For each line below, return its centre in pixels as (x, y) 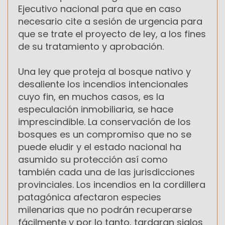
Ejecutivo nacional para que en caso (100, 9)
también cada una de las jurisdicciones (106, 172)
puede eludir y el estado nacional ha (100, 147)
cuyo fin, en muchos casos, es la (91, 97)
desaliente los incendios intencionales (103, 84)
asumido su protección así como (93, 160)
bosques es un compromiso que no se (105, 135)
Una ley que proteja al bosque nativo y (104, 72)
